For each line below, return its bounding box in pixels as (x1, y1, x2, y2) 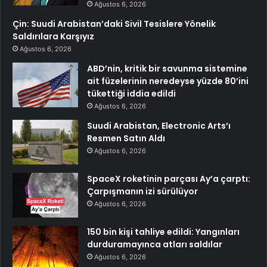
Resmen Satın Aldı (87, 132, 165, 145)
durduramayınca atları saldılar (87, 238, 222, 251)
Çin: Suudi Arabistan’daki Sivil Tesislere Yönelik (13, 18, 216, 30)
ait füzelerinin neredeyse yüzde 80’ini (87, 75, 249, 88)
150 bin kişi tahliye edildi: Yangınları (87, 226, 240, 238)
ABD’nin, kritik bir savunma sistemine (87, 63, 247, 75)
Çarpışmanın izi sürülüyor (87, 185, 198, 198)
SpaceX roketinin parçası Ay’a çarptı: (87, 173, 250, 185)
